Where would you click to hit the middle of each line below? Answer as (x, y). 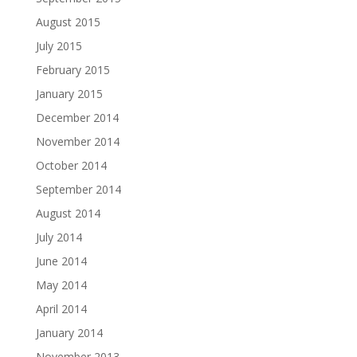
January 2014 (69, 333)
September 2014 (78, 189)
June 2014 (61, 261)
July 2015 (59, 46)
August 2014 (68, 213)
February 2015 (73, 70)
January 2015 (69, 94)
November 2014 (77, 141)
